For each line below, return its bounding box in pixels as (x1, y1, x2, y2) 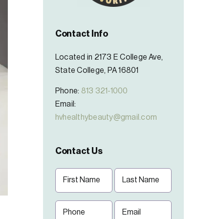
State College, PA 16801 (55, 66, 139, 74)
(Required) (56, 184, 86, 191)
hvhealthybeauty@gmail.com (55, 113, 157, 121)
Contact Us (55, 146, 103, 155)
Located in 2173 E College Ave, (55, 53, 163, 61)
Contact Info (55, 29, 108, 38)
